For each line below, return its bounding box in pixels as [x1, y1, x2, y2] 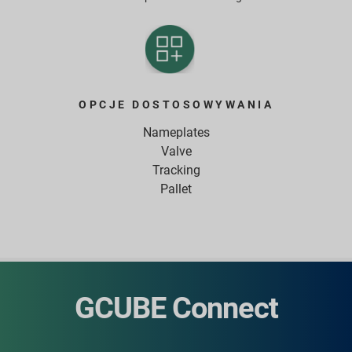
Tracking [152, 163, 200, 178]
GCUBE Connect [74, 291, 278, 326]
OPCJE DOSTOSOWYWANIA [79, 98, 273, 112]
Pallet [160, 181, 192, 197]
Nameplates [142, 125, 210, 141]
